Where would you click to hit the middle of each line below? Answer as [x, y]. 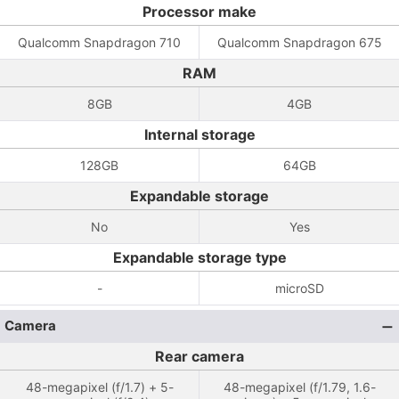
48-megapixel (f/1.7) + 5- [99, 387]
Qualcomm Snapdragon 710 [99, 42]
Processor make [199, 12]
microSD [299, 288]
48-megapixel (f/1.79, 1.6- [299, 387]
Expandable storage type [199, 257]
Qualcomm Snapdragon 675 [299, 42]
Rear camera [199, 356]
